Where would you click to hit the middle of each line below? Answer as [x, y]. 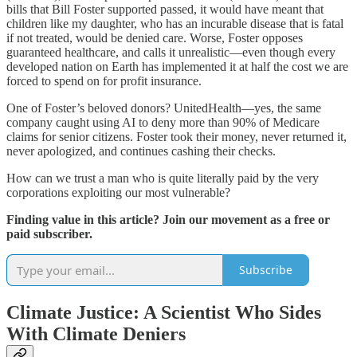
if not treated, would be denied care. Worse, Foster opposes [155, 37]
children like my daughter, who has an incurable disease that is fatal [175, 23]
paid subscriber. [49, 233]
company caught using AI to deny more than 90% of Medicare [163, 122]
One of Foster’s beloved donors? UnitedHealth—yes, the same [164, 108]
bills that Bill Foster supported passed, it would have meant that [165, 9]
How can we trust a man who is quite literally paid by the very [163, 178]
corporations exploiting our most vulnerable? [118, 192]
